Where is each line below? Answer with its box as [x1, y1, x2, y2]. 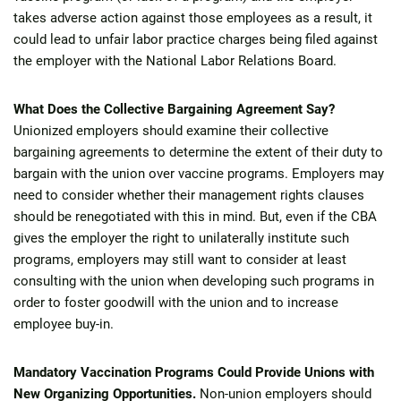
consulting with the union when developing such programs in [13, 273, 374, 289]
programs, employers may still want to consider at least [13, 252, 346, 268]
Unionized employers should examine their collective [13, 123, 328, 139]
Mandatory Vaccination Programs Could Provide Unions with [13, 364, 374, 380]
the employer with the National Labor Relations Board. [13, 53, 337, 69]
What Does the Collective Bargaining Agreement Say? [13, 101, 335, 117]
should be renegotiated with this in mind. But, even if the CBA [13, 209, 377, 225]
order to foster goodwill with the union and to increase [13, 294, 338, 311]
